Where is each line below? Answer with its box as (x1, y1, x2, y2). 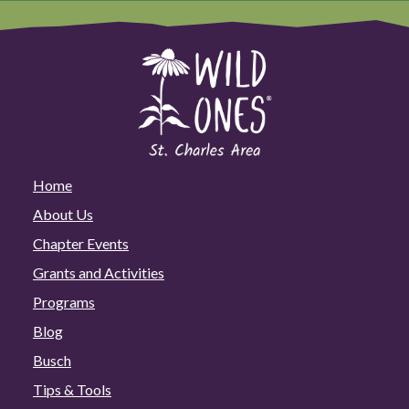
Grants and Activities (33, 263, 164, 281)
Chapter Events (33, 234, 129, 252)
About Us (33, 204, 93, 223)
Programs (33, 292, 95, 310)
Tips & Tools (33, 380, 111, 398)
